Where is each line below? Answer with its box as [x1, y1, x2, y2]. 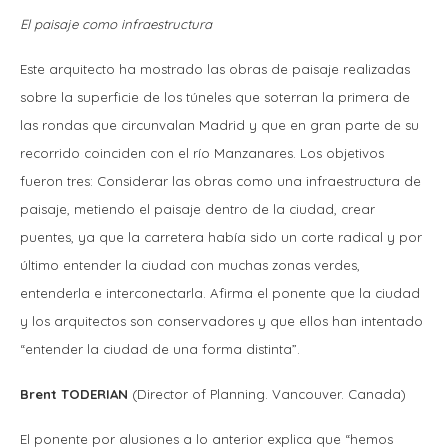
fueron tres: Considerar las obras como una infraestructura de [20, 172, 421, 189]
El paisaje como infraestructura [20, 15, 216, 32]
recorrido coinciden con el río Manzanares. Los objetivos [20, 144, 384, 161]
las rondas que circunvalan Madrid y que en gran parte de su [20, 116, 419, 133]
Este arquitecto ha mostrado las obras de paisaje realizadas [20, 60, 410, 77]
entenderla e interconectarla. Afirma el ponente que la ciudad [20, 284, 420, 301]
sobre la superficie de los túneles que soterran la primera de [20, 88, 410, 105]
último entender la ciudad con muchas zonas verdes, [20, 256, 360, 273]
